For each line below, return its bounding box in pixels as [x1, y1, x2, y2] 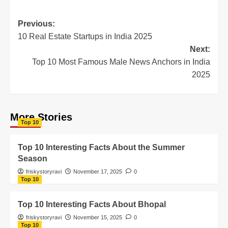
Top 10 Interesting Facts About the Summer [18, 142, 185, 152]
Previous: [18, 19, 55, 28]
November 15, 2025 [73, 214, 122, 220]
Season [18, 154, 47, 163]
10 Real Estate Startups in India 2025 [18, 32, 152, 41]
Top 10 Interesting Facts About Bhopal [18, 199, 166, 209]
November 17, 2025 [73, 168, 122, 175]
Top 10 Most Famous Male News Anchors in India [32, 57, 210, 66]
